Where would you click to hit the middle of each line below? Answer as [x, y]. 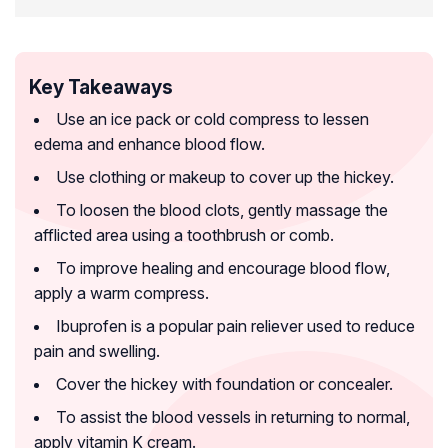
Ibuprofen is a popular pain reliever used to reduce [235, 325]
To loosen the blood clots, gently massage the [222, 209]
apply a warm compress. [121, 292]
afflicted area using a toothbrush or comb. [184, 234]
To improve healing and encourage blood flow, [223, 267]
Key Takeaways [101, 86]
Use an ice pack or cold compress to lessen [212, 118]
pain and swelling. [97, 350]
